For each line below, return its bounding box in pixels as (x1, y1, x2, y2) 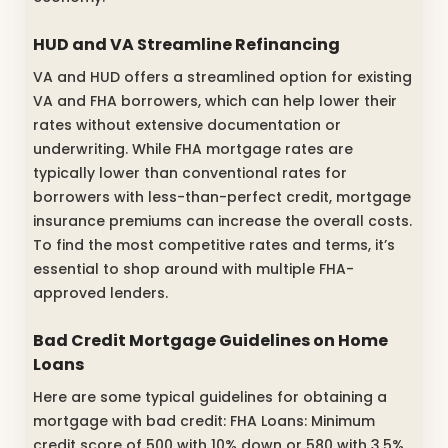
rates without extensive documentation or (33, 114, 341, 135)
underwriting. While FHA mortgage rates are (33, 138, 353, 159)
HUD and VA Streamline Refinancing (33, 32, 340, 56)
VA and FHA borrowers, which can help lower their (33, 90, 397, 111)
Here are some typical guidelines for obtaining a (33, 386, 387, 407)
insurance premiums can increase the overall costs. (33, 210, 412, 231)
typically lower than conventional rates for (33, 162, 347, 183)
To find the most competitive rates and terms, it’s (33, 234, 395, 255)
